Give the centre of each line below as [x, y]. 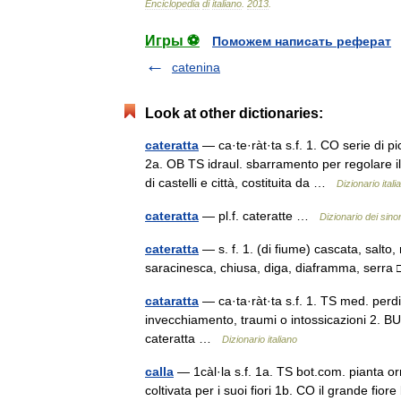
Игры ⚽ [172, 41]
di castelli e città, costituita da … [241, 183]
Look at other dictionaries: [234, 113]
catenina [196, 67]
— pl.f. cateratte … [259, 216]
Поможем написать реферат [302, 41]
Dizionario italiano [260, 339]
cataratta [172, 301]
